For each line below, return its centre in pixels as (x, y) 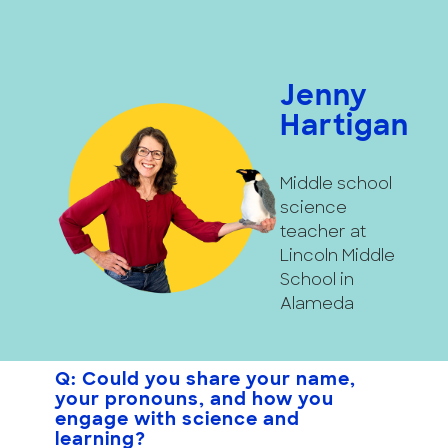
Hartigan (344, 127)
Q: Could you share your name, (205, 380)
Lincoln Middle (337, 256)
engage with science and (177, 420)
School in (317, 280)
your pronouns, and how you (194, 400)
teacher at (323, 232)
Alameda (317, 304)
